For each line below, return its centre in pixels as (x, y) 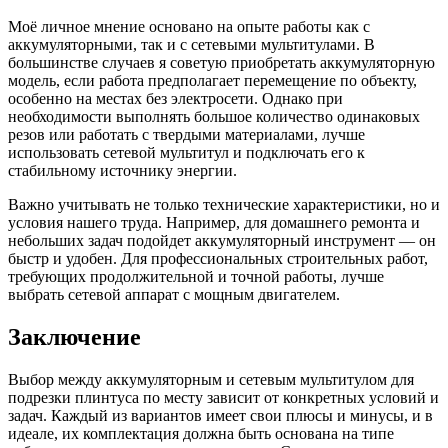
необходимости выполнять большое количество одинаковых (214, 116)
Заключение (74, 336)
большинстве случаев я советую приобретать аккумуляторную (221, 62)
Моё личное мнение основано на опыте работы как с (189, 26)
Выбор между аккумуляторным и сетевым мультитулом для (211, 379)
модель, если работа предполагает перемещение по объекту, (212, 80)
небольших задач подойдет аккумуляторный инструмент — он (222, 240)
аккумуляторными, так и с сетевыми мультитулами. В (191, 44)
